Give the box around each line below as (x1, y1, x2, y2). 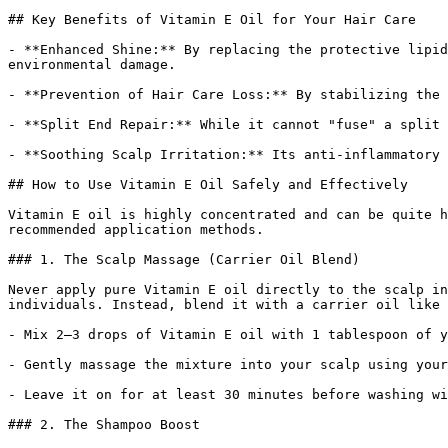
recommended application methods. (8, 222, 264, 237)
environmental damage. (8, 57, 176, 72)
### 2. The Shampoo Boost (8, 417, 200, 432)
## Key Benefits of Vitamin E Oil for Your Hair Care (8, 12, 416, 27)
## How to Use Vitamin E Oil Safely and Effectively (8, 177, 408, 192)
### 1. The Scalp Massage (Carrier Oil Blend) (8, 252, 360, 267)
